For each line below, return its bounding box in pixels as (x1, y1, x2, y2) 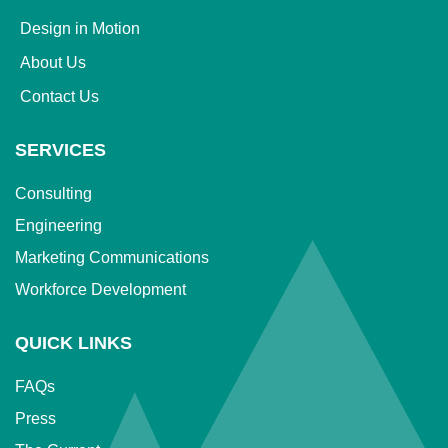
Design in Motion (20, 19, 140, 37)
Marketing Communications (15, 248, 209, 266)
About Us (20, 53, 86, 71)
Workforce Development (15, 280, 186, 298)
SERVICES (15, 139, 106, 160)
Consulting (15, 184, 92, 202)
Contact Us (20, 87, 99, 105)
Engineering (15, 216, 102, 234)
